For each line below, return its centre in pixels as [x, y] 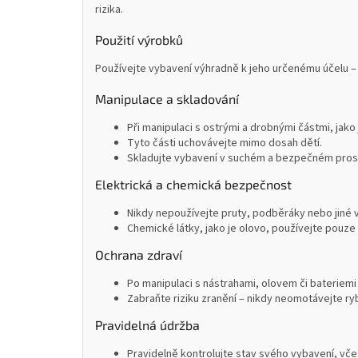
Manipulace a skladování [167, 99]
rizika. [109, 10]
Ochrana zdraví [139, 255]
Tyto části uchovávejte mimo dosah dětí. [225, 143]
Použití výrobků [139, 40]
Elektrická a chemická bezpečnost [193, 185]
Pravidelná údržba [147, 325]
